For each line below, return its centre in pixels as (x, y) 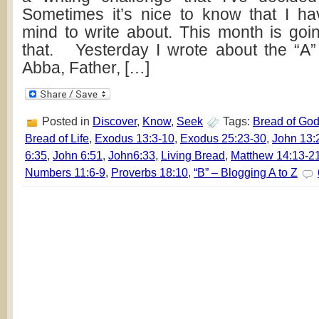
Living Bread (193, 155)
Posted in (66, 121)
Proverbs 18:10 (150, 172)
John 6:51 (78, 155)
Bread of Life (57, 138)
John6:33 (132, 155)
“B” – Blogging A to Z (246, 172)
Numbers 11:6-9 (65, 172)
